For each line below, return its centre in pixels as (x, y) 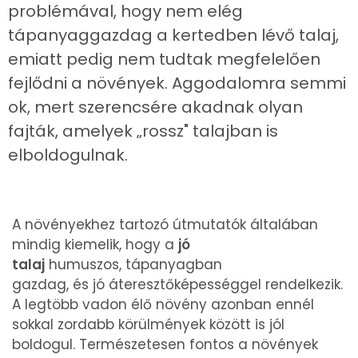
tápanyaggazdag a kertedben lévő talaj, (173, 35)
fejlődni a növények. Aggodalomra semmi (177, 83)
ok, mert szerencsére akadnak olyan (155, 107)
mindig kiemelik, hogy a (95, 245)
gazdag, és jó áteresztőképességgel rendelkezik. (177, 284)
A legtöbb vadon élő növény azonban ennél (163, 304)
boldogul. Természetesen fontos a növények (165, 344)
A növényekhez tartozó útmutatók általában (165, 225)
